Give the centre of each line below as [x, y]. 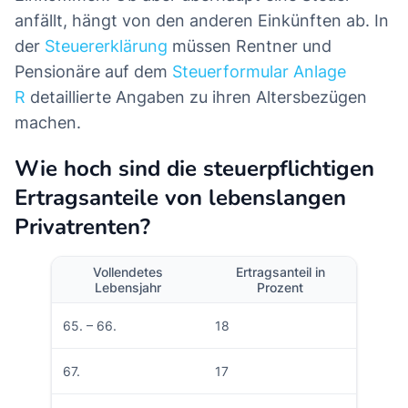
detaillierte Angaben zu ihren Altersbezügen [196, 97]
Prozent [280, 288]
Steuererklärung [106, 46]
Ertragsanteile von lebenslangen [180, 198]
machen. [48, 123]
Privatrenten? [82, 227]
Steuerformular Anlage [259, 72]
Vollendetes [128, 272]
